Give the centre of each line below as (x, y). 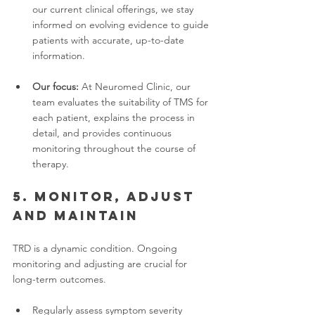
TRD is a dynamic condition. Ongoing (96, 248)
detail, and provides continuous (103, 133)
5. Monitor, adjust (107, 197)
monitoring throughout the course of (115, 148)
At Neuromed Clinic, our (136, 86)
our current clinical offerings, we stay (114, 9)
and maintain (76, 216)
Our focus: (56, 86)
